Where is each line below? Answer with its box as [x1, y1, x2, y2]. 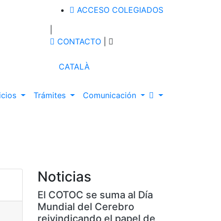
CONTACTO [55, 37, 101, 46]
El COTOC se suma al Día [37, 189, 153, 201]
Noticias [37, 168, 91, 185]
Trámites [33, 90, 68, 101]
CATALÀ [59, 61, 90, 72]
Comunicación [82, 90, 139, 101]
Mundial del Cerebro [37, 201, 134, 213]
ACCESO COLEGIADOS [74, 5, 163, 15]
